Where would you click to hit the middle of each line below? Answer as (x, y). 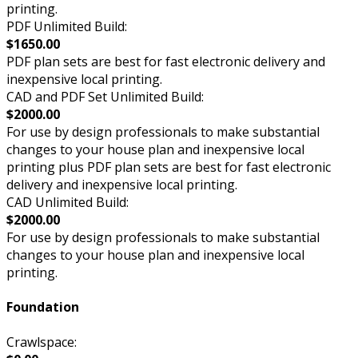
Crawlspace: (42, 342)
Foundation (43, 307)
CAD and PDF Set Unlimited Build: (105, 96)
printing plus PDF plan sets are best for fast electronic (169, 167)
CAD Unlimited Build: (68, 202)
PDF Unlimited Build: (67, 26)
